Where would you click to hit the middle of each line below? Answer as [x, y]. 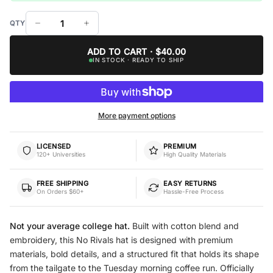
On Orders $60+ [60, 192]
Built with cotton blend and [184, 225]
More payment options [136, 115]
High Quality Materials [195, 154]
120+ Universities [61, 154]
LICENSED [54, 147]
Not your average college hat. [70, 225]
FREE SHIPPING [62, 184]
